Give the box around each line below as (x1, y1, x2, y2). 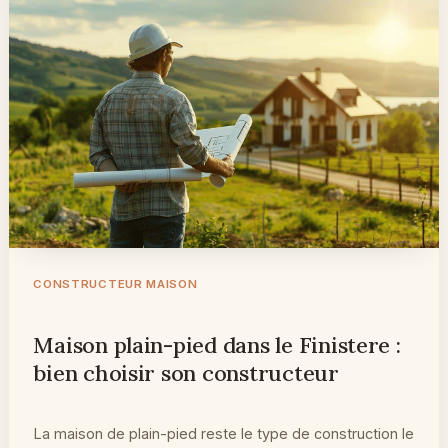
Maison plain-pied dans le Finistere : (33, 331, 401, 360)
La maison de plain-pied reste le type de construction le (33, 425, 415, 443)
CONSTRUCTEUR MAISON (33, 277, 198, 292)
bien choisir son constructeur (33, 359, 339, 388)
